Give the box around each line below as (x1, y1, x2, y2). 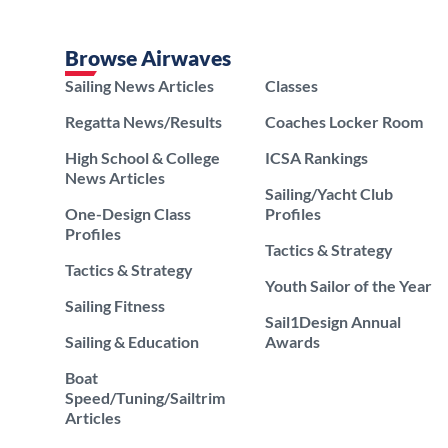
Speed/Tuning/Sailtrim (65, 388, 225, 407)
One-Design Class (65, 204, 191, 223)
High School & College (65, 148, 220, 167)
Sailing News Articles (65, 76, 214, 95)
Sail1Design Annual (264, 312, 401, 331)
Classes (264, 76, 318, 95)
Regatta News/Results (65, 112, 222, 131)
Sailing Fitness (65, 296, 165, 315)
